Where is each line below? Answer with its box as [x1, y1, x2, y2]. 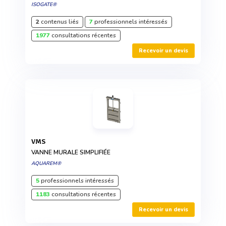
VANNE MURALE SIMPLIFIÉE [31, 148, 110, 157]
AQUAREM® [31, 160, 61, 167]
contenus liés [39, 18, 79, 26]
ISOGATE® [31, 1, 56, 9]
